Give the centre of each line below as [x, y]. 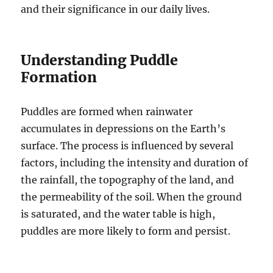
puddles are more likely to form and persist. [126, 231]
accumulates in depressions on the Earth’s [123, 129]
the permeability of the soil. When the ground [132, 197]
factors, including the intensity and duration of [135, 163]
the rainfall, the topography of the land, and [128, 180]
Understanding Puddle [100, 60]
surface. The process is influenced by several [127, 146]
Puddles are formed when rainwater [107, 112]
